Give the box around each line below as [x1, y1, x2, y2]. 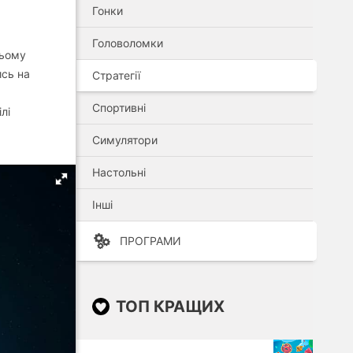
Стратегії [92, 69, 140, 82]
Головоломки [92, 36, 163, 50]
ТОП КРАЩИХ [116, 297, 225, 316]
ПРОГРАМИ [120, 234, 181, 247]
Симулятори [92, 133, 158, 147]
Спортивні [92, 101, 146, 114]
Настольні [92, 165, 146, 179]
